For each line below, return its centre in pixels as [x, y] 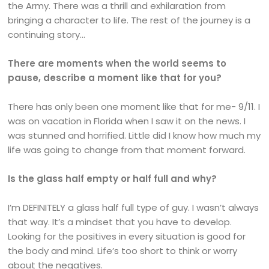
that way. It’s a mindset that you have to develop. [120, 222]
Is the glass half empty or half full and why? [113, 179]
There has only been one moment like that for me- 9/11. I [134, 107]
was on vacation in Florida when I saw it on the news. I [127, 121]
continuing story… [47, 35]
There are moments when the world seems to [117, 64]
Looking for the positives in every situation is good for [127, 237]
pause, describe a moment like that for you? [115, 78]
